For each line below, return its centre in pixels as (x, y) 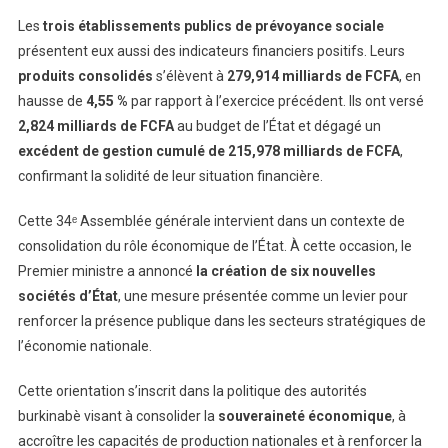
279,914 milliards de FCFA (312, 75)
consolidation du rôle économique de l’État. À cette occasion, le (214, 245)
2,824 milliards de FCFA (95, 125)
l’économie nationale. (84, 345)
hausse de (51, 100)
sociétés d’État (67, 295)
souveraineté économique (304, 415)
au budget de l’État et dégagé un (277, 125)
